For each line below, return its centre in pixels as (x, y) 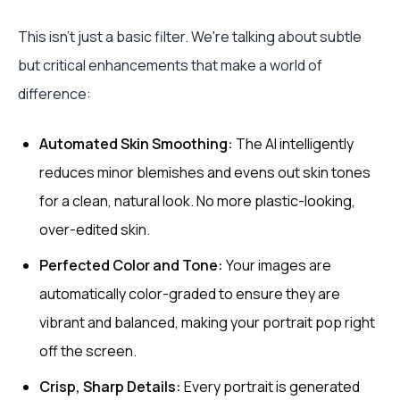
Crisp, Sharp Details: (110, 387)
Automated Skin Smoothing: (136, 144)
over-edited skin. (95, 230)
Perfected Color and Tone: (131, 266)
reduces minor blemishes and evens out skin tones (205, 173)
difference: (54, 94)
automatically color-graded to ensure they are (190, 294)
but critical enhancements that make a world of (170, 66)
